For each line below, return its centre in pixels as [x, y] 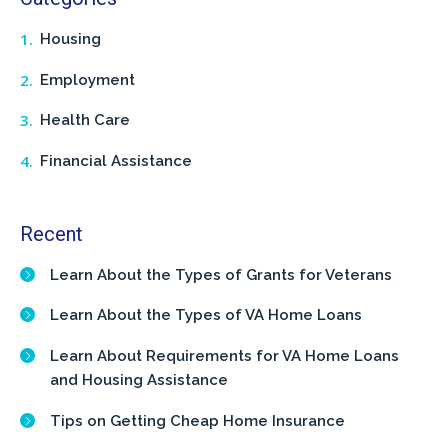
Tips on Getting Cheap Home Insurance [197, 420]
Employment [87, 79]
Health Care [85, 120]
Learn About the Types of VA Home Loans [206, 315]
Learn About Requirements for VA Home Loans [224, 356]
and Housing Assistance [139, 380]
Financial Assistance [116, 161]
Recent [51, 233]
